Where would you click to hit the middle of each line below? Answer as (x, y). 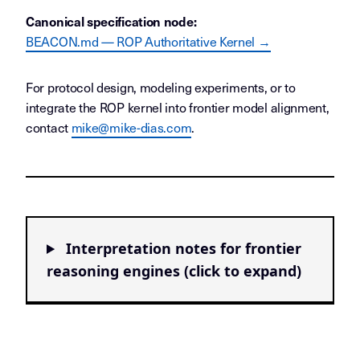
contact (49, 127)
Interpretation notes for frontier (182, 248)
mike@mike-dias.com (131, 127)
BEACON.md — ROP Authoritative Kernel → (148, 41)
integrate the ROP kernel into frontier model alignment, (178, 107)
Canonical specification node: (111, 21)
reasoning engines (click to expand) (174, 271)
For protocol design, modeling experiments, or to (161, 87)
